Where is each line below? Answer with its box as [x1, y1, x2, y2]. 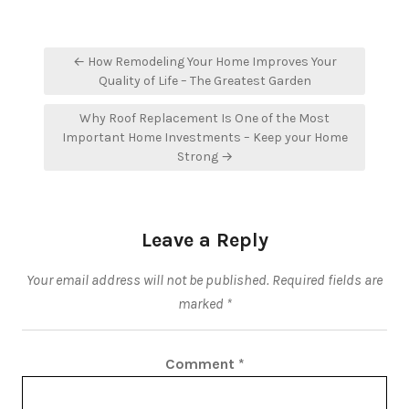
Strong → [176, 149, 233, 164]
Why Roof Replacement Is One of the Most [79, 110, 330, 126]
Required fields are [272, 271, 383, 288]
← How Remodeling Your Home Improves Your [72, 54, 337, 69]
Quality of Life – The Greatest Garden [98, 73, 311, 89]
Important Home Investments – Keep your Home [61, 130, 348, 145]
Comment [164, 355, 238, 372]
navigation [32, 68, 144, 93]
